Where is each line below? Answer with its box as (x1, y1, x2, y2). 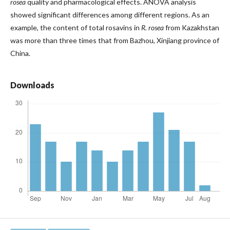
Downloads (10, 80, 54, 90)
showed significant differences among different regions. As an (10, 10, 209, 20)
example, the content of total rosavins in (10, 23, 141, 32)
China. (10, 49, 30, 58)
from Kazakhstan (164, 23, 219, 32)
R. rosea (141, 23, 164, 32)
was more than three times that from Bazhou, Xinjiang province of (10, 36, 219, 45)
